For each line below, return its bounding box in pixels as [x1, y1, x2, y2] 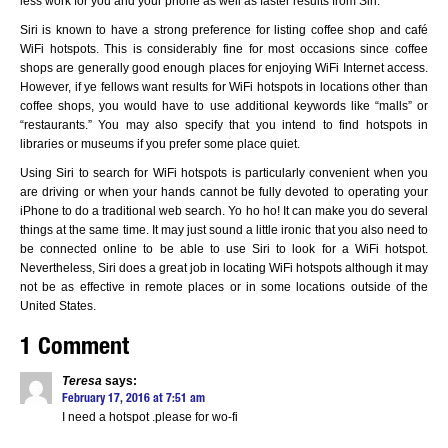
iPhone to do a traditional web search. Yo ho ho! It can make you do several [20, 203, 428, 218]
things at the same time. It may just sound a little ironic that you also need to [20, 222, 428, 237]
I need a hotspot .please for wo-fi [62, 409, 238, 424]
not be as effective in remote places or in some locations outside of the [20, 279, 428, 294]
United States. [20, 298, 96, 313]
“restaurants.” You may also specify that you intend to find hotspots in [20, 117, 428, 132]
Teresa [62, 373, 102, 388]
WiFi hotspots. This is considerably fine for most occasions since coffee [20, 41, 428, 56]
